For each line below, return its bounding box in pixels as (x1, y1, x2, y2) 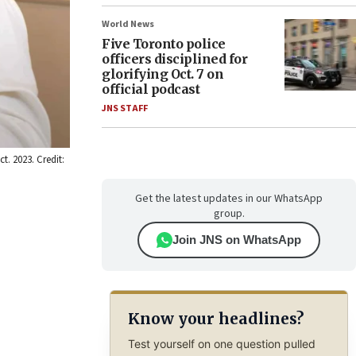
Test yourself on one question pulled (127, 336, 315, 350)
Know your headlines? (127, 309, 304, 329)
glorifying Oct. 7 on (102, 66, 223, 82)
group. (213, 206, 245, 222)
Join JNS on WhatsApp (172, 233, 301, 246)
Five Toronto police (102, 36, 226, 52)
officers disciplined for (102, 51, 247, 67)
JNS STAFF (102, 102, 148, 115)
